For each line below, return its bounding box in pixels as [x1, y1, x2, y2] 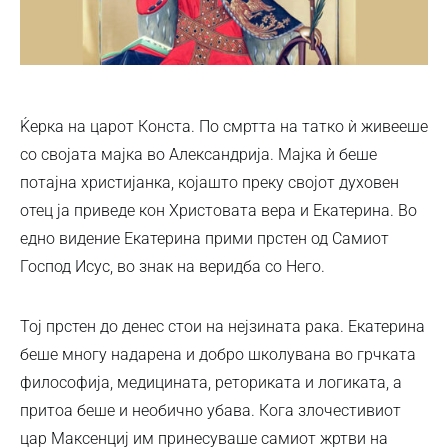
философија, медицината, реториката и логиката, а [20, 372, 402, 392]
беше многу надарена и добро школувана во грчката [20, 344, 416, 364]
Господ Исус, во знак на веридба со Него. [20, 256, 325, 276]
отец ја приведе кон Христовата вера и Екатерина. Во [20, 200, 417, 220]
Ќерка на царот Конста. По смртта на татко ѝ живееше [20, 116, 428, 136]
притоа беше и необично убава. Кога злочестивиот [20, 400, 401, 420]
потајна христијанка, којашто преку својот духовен [20, 172, 399, 192]
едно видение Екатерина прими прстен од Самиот [20, 228, 389, 248]
